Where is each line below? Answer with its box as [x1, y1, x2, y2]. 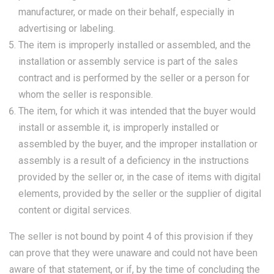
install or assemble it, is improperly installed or [18, 122, 219, 133]
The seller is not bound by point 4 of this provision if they [9, 231, 253, 242]
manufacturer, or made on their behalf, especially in [18, 6, 234, 18]
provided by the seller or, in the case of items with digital [18, 171, 261, 183]
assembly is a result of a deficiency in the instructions [18, 155, 249, 166]
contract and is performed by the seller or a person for [18, 72, 250, 84]
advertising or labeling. [18, 23, 115, 34]
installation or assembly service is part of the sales [18, 56, 238, 67]
